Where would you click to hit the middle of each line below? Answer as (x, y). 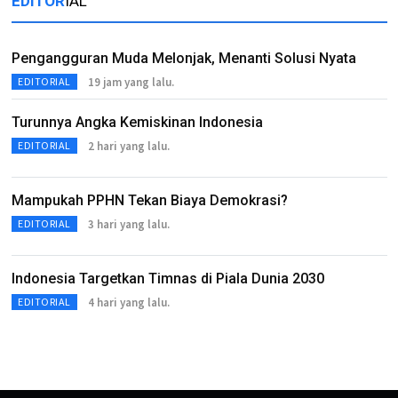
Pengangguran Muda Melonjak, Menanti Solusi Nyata (184, 58)
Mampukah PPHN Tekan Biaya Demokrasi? (150, 200)
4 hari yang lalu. (128, 302)
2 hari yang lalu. (128, 146)
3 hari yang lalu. (128, 224)
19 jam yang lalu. (131, 82)
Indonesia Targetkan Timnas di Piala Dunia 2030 (168, 279)
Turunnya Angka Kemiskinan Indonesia (137, 122)
